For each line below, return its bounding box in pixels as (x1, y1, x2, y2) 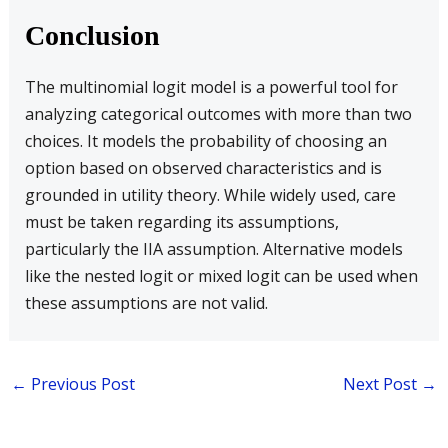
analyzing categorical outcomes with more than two (24, 103, 412, 125)
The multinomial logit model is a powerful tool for (24, 76, 398, 98)
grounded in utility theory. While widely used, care (24, 184, 396, 206)
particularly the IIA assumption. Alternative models (24, 238, 403, 260)
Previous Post (26, 373, 135, 395)
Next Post (343, 373, 422, 395)
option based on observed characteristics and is (24, 157, 382, 179)
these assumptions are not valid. (24, 292, 268, 314)
